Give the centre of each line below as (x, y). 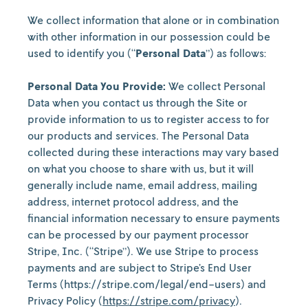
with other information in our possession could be (149, 36)
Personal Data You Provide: (97, 86)
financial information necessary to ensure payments (154, 218)
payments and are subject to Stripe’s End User (140, 267)
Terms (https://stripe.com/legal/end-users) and (147, 284)
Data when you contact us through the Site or (137, 102)
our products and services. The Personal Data (138, 135)
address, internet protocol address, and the (133, 201)
